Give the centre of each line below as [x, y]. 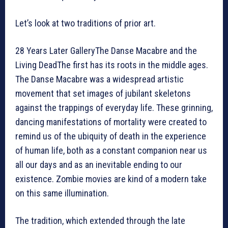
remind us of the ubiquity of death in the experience [111, 136]
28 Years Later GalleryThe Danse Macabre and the [106, 51]
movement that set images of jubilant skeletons [103, 94]
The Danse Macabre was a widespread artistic [99, 79]
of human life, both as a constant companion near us [111, 151]
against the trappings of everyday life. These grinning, [114, 108]
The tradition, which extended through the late [100, 221]
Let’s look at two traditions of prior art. [85, 23]
